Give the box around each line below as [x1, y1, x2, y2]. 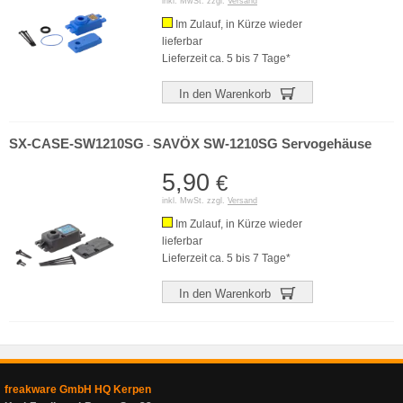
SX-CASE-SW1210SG [9, 137, 144, 151]
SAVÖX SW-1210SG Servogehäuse [153, 137, 372, 151]
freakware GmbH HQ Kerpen [4, 383, 151, 396]
